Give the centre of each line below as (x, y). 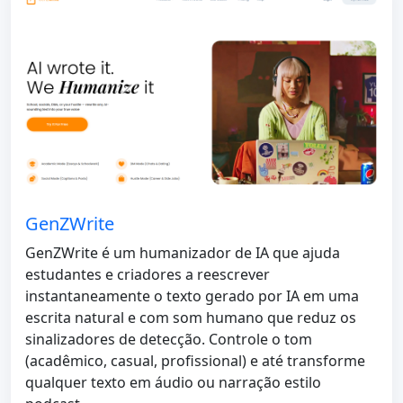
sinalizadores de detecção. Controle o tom (169, 339)
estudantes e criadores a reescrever (148, 274)
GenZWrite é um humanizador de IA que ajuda (183, 252)
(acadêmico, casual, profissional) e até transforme (195, 360)
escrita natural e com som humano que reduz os (191, 317)
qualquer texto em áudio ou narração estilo (173, 382)
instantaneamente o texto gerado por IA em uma (192, 296)
